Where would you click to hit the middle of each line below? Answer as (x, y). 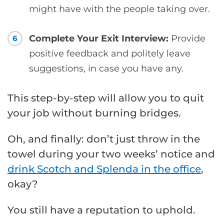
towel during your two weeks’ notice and (111, 154)
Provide (188, 39)
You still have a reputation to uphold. (101, 210)
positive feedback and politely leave (110, 54)
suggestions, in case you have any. (106, 69)
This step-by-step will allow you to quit (106, 98)
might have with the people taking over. (119, 9)
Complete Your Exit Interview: (100, 39)
